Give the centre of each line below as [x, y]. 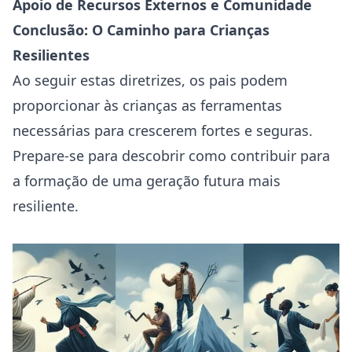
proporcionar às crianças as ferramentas [147, 105]
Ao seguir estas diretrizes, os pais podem [150, 80]
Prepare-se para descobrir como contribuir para [171, 156]
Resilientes [51, 55]
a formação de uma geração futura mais [147, 181]
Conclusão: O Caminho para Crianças [141, 30]
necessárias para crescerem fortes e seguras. [163, 130]
